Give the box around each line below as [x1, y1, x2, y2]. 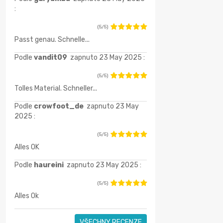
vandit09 [33, 53, 69, 62]
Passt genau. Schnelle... [14, 35, 90, 44]
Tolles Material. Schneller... [14, 84, 97, 93]
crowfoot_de [33, 102, 85, 111]
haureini [33, 161, 65, 170]
